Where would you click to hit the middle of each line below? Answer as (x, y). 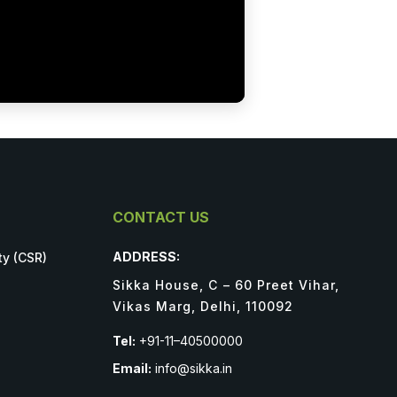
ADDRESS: (146, 257)
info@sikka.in (192, 369)
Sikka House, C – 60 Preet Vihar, (226, 285)
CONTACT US (161, 218)
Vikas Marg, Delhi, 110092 (203, 307)
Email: (132, 369)
